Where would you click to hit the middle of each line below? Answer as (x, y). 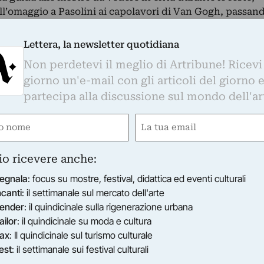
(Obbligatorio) (164, 138)
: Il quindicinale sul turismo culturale (81, 235)
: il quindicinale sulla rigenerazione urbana (109, 207)
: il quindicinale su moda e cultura (85, 221)
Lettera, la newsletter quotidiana (102, 44)
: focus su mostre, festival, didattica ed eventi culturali (137, 178)
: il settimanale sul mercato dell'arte (93, 192)
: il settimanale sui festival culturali (80, 249)
